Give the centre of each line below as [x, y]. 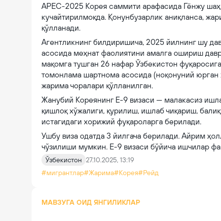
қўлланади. [61, 28]
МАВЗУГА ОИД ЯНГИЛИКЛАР [91, 202]
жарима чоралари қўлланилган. [97, 85]
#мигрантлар [63, 173]
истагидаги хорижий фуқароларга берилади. [122, 121]
